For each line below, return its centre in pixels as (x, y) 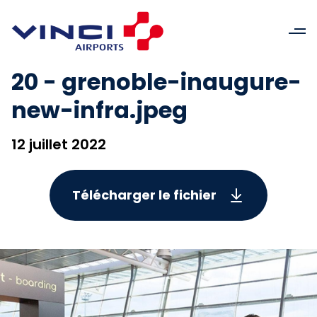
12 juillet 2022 (59, 144)
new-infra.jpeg (99, 110)
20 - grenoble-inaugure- (156, 82)
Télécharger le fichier (144, 195)
